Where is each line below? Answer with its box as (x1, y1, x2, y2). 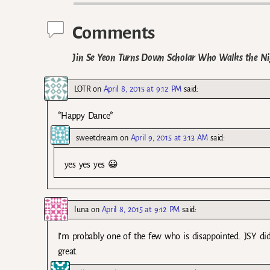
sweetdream (76, 133, 118, 143)
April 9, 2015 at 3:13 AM (130, 133, 209, 143)
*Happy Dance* (57, 111, 113, 121)
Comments (72, 22, 155, 42)
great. (57, 246, 78, 257)
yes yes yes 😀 (64, 160, 118, 170)
